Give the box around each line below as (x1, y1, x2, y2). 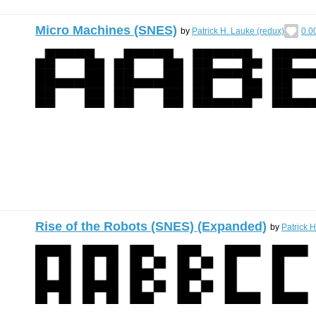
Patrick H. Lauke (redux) (192, 25, 284, 36)
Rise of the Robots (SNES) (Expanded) (35, 219, 267, 233)
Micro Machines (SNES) (35, 23, 177, 37)
